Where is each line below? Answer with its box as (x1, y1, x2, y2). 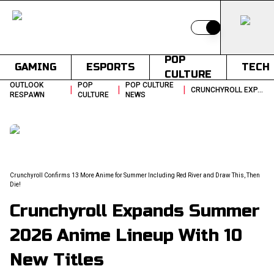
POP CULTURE (125, 81, 174, 89)
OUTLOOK (10, 81, 43, 89)
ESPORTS (86, 61, 135, 73)
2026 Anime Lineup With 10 (10, 225, 242, 246)
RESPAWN (10, 91, 45, 99)
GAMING (15, 61, 56, 73)
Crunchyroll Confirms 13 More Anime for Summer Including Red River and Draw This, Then (10, 172, 260, 179)
